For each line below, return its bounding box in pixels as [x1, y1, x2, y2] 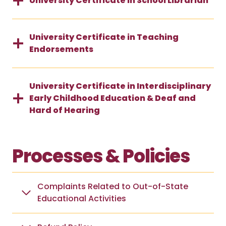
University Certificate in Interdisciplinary [29, 80, 211, 92]
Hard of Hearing [29, 104, 100, 116]
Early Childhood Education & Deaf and [29, 92, 196, 104]
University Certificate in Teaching [29, 31, 179, 43]
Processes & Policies [12, 143, 190, 169]
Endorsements [29, 43, 93, 55]
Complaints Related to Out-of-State [37, 180, 188, 192]
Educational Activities [37, 192, 126, 204]
